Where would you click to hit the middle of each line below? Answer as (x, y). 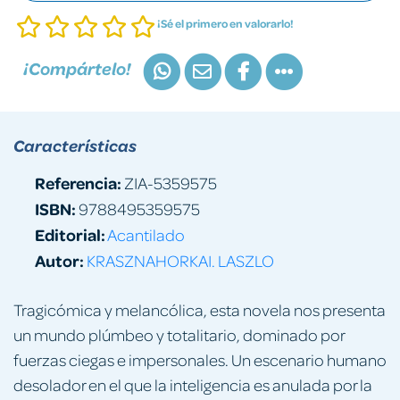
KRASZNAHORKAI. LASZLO (180, 260)
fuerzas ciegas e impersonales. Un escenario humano (200, 359)
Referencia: (78, 182)
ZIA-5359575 (169, 182)
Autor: (59, 260)
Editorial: (70, 234)
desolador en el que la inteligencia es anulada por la (193, 384)
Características (75, 145)
